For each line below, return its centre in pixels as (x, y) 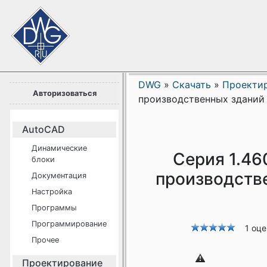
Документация (59, 176)
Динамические (59, 148)
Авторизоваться (64, 93)
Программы (54, 208)
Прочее (45, 240)
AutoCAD (44, 129)
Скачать (192, 85)
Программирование (69, 224)
